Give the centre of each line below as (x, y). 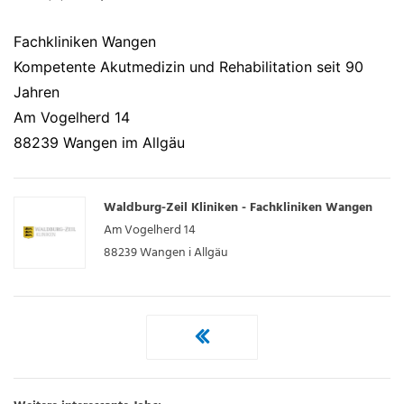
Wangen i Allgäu (184, 253)
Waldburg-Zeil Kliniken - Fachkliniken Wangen (238, 208)
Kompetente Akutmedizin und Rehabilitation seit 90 (188, 67)
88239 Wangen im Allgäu (99, 142)
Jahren (37, 92)
